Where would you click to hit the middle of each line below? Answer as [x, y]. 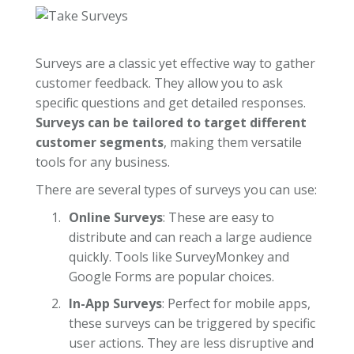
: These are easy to [218, 217]
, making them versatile [232, 142]
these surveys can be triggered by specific [192, 324]
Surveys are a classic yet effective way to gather [175, 63]
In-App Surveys [115, 304]
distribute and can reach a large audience [190, 237]
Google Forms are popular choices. [171, 276]
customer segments [99, 142]
